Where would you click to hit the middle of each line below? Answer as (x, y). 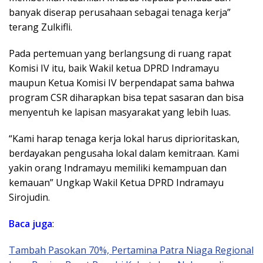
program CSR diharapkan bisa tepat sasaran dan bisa (126, 97)
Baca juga (31, 223)
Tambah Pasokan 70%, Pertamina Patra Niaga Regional (131, 250)
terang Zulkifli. (41, 27)
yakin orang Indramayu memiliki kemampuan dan (118, 168)
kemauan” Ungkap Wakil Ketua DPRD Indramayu (116, 182)
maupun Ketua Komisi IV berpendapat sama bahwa (122, 82)
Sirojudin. (29, 197)
